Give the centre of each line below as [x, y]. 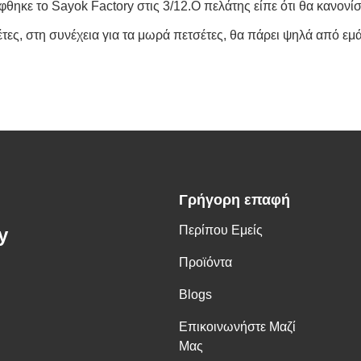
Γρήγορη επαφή [234, 200]
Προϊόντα [205, 262]
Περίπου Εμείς [221, 230]
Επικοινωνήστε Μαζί [237, 327]
